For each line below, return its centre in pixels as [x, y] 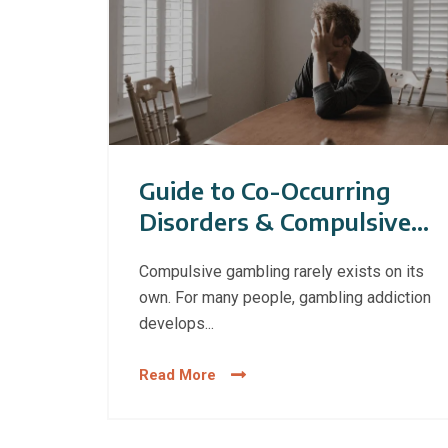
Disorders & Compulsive [275, 221]
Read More [178, 375]
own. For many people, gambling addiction [285, 298]
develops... [177, 324]
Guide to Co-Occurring [265, 190]
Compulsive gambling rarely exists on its [282, 272]
